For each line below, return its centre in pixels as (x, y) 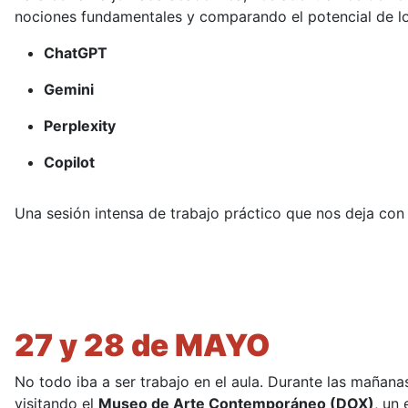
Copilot (69, 163)
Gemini (69, 90)
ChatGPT (76, 53)
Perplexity (80, 126)
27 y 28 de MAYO (142, 346)
